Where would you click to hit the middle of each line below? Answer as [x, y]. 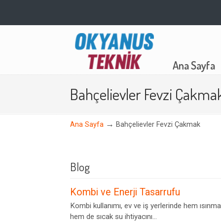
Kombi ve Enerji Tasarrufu [125, 192]
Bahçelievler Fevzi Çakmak [158, 125]
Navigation [82, 64]
